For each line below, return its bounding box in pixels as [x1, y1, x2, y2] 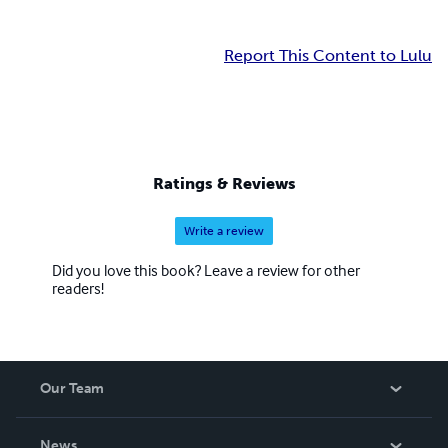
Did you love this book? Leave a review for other [52, 259, 360, 280]
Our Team [40, 379, 104, 397]
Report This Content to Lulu [224, 46, 432, 66]
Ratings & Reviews [152, 173, 296, 193]
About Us [40, 426, 99, 444]
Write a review [184, 223, 264, 238]
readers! [52, 277, 104, 298]
